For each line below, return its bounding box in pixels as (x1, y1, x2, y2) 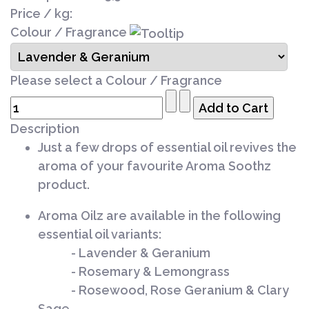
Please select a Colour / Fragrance (10, 72, 222, 88)
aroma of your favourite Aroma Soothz (38, 158, 271, 173)
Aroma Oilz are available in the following (38, 208, 281, 223)
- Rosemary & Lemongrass (38, 263, 230, 279)
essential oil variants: (38, 226, 161, 241)
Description (10, 121, 79, 136)
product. (38, 177, 90, 192)
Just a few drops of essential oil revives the (38, 139, 297, 154)
